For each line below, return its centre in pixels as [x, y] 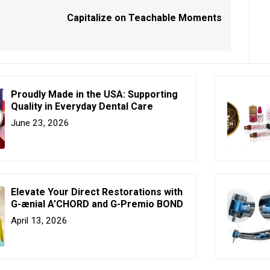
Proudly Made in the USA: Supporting [94, 94]
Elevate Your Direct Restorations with [97, 192]
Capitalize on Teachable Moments [144, 17]
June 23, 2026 [40, 123]
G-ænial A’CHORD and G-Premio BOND [97, 204]
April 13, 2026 [39, 220]
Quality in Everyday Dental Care [82, 106]
